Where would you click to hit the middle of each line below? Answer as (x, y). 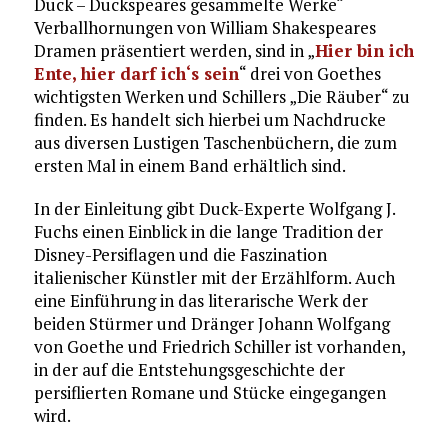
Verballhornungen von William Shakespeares (204, 27)
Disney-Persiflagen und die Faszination (180, 254)
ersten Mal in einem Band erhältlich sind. (189, 165)
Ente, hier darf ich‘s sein (136, 73)
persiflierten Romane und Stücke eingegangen (209, 392)
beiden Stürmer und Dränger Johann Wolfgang (211, 323)
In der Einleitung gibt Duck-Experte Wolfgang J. (214, 208)
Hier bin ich (364, 50)
